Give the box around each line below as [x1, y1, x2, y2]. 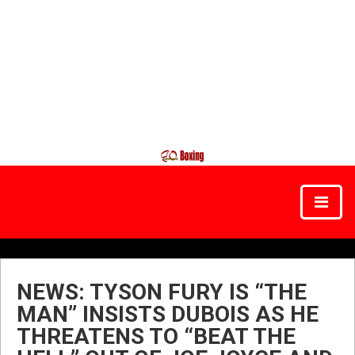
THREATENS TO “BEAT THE [17, 323, 296, 349]
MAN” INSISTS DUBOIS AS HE [17, 301, 319, 327]
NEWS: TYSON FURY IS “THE [17, 279, 307, 305]
